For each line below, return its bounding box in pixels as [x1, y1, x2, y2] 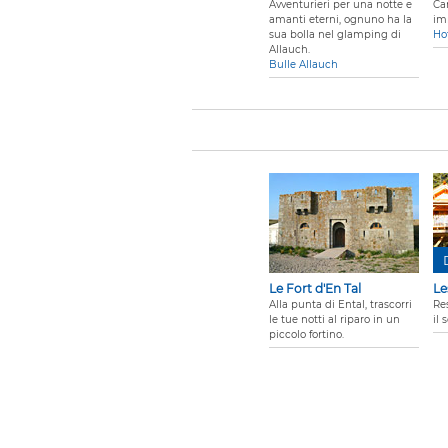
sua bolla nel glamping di [269, 28, 401, 42]
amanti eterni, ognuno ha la [269, 13, 412, 27]
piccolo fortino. [269, 328, 344, 342]
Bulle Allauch [269, 58, 338, 72]
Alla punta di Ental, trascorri [269, 298, 412, 312]
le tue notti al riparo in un [269, 313, 400, 327]
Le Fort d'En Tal [269, 281, 361, 297]
